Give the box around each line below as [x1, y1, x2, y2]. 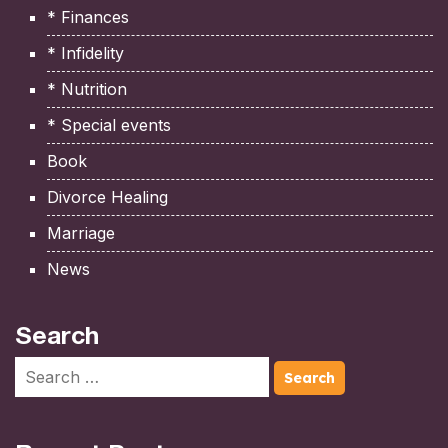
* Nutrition [47, 78, 127, 99]
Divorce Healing [47, 186, 168, 207]
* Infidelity [47, 42, 124, 63]
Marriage [47, 222, 115, 243]
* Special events [47, 114, 171, 135]
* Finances [47, 6, 129, 27]
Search [15, 319, 99, 349]
